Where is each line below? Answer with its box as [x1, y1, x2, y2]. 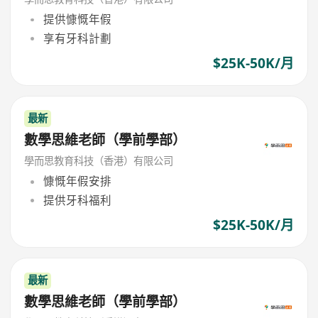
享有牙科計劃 [43, 30, 111, 46]
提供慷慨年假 [43, 11, 111, 28]
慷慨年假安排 [43, 173, 111, 190]
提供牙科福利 [43, 192, 111, 208]
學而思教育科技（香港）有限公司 [24, 153, 174, 168]
